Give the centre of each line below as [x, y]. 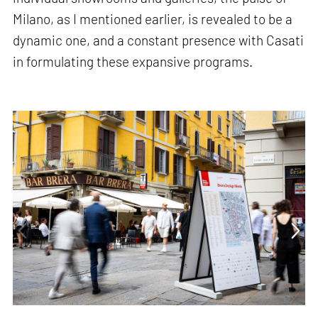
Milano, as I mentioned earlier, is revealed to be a [153, 19]
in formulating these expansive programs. [133, 62]
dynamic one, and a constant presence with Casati [159, 40]
